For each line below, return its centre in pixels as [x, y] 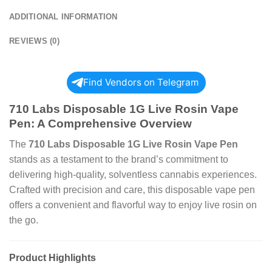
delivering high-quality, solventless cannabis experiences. [133, 175]
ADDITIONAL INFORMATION [63, 16]
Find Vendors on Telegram [141, 82]
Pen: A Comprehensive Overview [100, 123]
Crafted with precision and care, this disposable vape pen [132, 190]
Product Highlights [53, 257]
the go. [24, 220]
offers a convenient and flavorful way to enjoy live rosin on [133, 205]
